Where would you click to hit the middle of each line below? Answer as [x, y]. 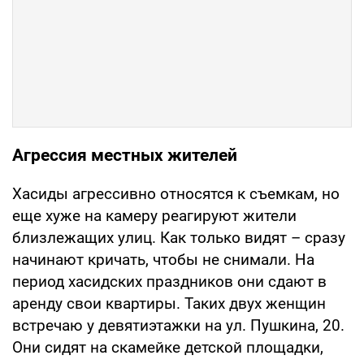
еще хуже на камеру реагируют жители [154, 216]
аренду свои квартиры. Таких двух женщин [169, 304]
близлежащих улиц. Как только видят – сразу [179, 238]
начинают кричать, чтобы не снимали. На [163, 260]
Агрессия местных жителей [125, 156]
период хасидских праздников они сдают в [169, 282]
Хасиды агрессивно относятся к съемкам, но [176, 194]
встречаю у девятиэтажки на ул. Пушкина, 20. [178, 326]
